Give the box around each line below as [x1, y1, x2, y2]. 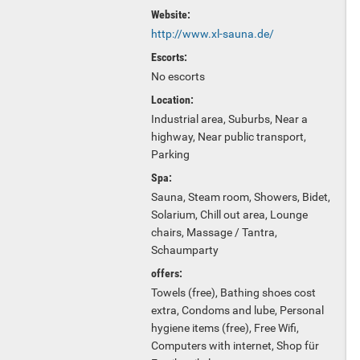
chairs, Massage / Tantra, [151, 226, 277, 239]
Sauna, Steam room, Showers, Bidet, [151, 190, 330, 203]
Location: [151, 93, 194, 106]
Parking [151, 148, 190, 161]
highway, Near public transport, [151, 130, 306, 143]
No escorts [151, 70, 205, 83]
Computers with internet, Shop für [151, 339, 319, 352]
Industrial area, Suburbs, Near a [151, 112, 308, 125]
